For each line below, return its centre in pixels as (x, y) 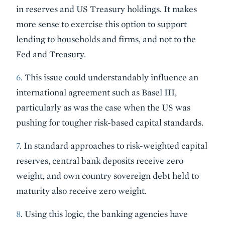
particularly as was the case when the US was (103, 107)
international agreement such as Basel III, (96, 92)
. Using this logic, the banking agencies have (104, 214)
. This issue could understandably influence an (109, 77)
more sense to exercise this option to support (101, 24)
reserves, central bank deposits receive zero (100, 160)
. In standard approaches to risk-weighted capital (114, 145)
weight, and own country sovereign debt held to (107, 176)
